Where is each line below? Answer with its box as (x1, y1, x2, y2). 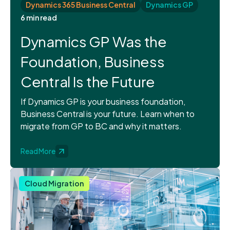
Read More (21, 146, 55, 156)
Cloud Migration (25, 179, 84, 188)
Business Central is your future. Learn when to (21, 108, 195, 120)
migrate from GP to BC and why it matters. (21, 121, 182, 132)
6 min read (21, 13, 57, 23)
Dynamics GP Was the (21, 32, 167, 51)
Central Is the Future (21, 72, 156, 91)
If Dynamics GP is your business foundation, (21, 96, 185, 107)
